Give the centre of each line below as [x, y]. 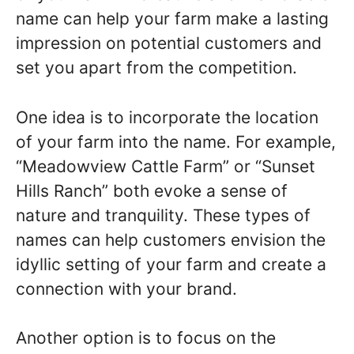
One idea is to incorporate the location [167, 117]
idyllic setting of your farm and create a [171, 264]
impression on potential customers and [169, 43]
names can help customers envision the [171, 239]
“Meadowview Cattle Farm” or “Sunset [166, 166]
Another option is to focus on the [146, 338]
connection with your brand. [126, 288]
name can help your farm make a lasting [172, 19]
